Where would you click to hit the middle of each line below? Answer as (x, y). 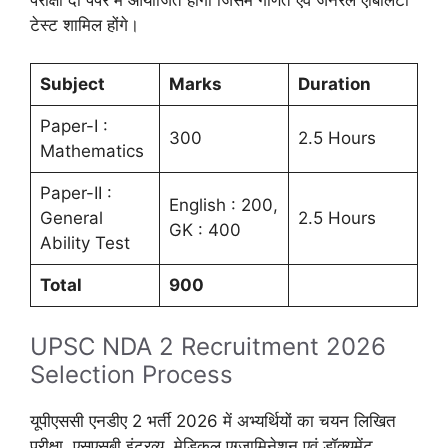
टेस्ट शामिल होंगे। (84, 24)
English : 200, (223, 205)
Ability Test (84, 243)
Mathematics (91, 151)
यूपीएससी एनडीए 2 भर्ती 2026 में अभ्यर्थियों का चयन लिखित (213, 420)
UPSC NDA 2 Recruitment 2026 (208, 346)
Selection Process (131, 374)
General (71, 218)
